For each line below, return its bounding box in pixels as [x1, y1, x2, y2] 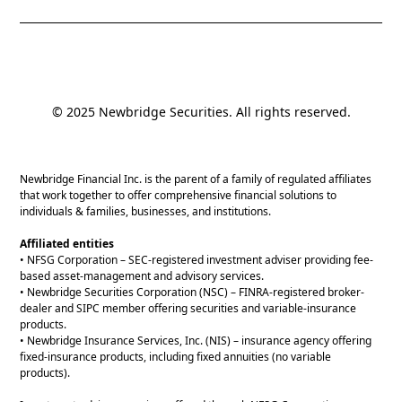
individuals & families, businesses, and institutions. [20, 204, 272, 220]
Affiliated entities [20, 236, 115, 252]
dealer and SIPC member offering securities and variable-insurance [20, 301, 357, 317]
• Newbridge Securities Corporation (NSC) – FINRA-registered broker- [20, 284, 365, 301]
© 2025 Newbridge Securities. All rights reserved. [51, 103, 351, 121]
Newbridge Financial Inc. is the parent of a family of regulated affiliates [20, 171, 372, 188]
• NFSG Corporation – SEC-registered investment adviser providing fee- [20, 252, 374, 268]
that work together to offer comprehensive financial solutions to [20, 188, 337, 204]
